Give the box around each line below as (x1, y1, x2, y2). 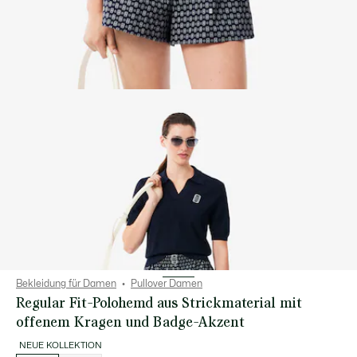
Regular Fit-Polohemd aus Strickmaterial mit (16, 293, 302, 312)
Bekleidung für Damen (16, 279, 116, 288)
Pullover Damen (131, 279, 202, 288)
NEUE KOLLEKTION (19, 341, 102, 350)
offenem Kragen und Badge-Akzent (16, 312, 245, 331)
